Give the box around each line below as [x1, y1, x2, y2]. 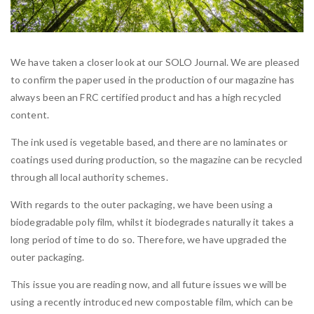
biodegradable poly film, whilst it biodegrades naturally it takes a [11, 216, 294, 228]
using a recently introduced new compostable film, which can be [11, 296, 294, 308]
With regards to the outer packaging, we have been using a [11, 198, 273, 211]
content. [11, 109, 49, 121]
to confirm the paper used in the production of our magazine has [11, 74, 295, 86]
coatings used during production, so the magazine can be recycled [11, 153, 303, 166]
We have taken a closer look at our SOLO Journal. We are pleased [11, 56, 300, 69]
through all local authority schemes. [11, 171, 168, 184]
